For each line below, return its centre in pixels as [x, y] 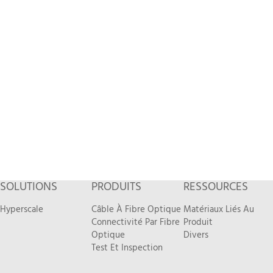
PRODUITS [117, 187]
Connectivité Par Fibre [136, 222]
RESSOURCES [215, 187]
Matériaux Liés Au [218, 210]
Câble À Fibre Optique [136, 210]
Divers [196, 235]
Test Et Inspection [127, 248]
